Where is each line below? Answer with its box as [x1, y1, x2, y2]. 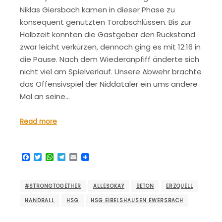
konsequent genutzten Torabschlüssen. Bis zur [20, 16, 191, 27]
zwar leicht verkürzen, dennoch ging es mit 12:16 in [20, 41, 201, 52]
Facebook [30, 151, 69, 163]
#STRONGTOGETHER [25, 182, 81, 190]
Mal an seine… [20, 91, 70, 102]
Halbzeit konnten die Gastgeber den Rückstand [20, 29, 195, 40]
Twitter [42, 151, 70, 163]
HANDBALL [25, 196, 55, 204]
